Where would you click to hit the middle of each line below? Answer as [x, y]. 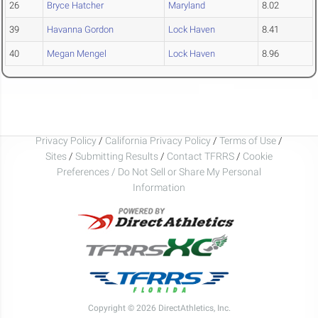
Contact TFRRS [202, 156]
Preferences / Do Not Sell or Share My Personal [159, 171]
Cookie [258, 156]
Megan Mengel [77, 54]
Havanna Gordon [80, 30]
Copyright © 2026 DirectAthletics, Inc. [159, 308]
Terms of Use [248, 140]
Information [159, 187]
